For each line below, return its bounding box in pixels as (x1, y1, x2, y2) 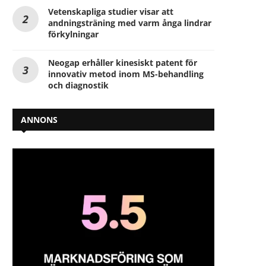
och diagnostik (48, 79, 109, 91)
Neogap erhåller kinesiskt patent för (48, 56, 197, 68)
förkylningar (48, 28, 99, 40)
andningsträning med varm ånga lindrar (48, 17, 211, 28)
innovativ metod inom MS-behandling (48, 68, 204, 80)
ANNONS (21, 113, 58, 125)
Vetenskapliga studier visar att (48, 5, 173, 17)
